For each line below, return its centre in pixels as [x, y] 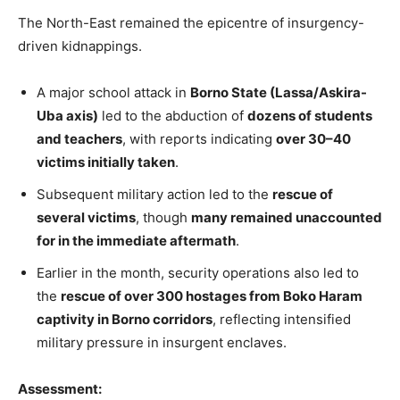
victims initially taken [106, 162]
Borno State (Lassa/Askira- [279, 92]
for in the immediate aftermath [136, 240]
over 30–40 [313, 138]
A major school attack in [113, 92]
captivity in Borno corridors [125, 319]
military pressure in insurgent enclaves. [162, 342]
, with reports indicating [199, 138]
